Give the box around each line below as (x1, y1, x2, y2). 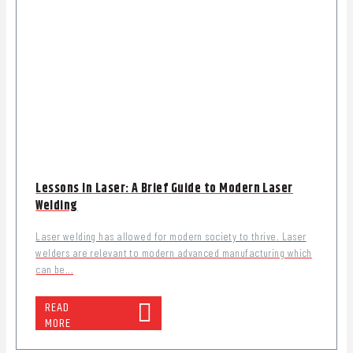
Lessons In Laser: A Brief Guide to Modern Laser (35, 178, 293, 199)
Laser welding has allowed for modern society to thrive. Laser (35, 229, 307, 243)
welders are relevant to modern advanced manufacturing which (35, 245, 312, 259)
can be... (35, 262, 74, 276)
